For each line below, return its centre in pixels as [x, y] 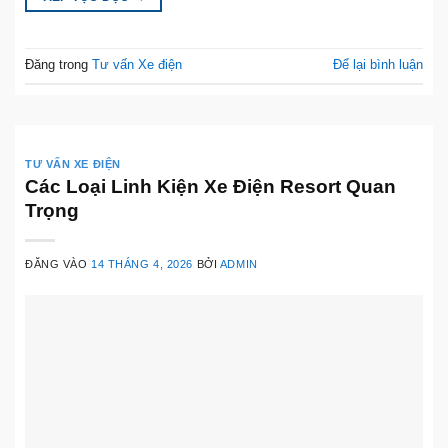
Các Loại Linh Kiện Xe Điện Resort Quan [210, 187]
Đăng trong [58, 65]
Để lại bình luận [378, 65]
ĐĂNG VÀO [58, 264]
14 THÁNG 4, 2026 [142, 264]
